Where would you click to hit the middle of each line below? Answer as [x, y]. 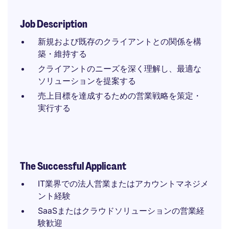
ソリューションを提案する [87, 81]
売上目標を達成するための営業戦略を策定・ [120, 96]
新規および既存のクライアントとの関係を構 [120, 41]
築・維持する [62, 54]
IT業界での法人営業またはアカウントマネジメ [123, 184]
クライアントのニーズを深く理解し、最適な [120, 68]
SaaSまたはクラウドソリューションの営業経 [121, 211]
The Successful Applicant [73, 166]
